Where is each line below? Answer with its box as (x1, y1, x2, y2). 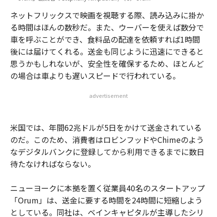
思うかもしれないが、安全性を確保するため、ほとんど (10, 58, 204, 69)
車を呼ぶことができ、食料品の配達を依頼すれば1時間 (10, 33, 200, 45)
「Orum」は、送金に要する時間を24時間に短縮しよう (10, 194, 202, 206)
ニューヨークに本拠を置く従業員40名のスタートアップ (10, 182, 205, 194)
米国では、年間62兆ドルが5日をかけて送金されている (10, 122, 201, 133)
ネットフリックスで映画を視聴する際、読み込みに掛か (10, 9, 204, 21)
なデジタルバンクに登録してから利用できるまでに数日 (10, 146, 204, 157)
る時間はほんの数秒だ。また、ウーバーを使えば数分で (10, 21, 204, 33)
